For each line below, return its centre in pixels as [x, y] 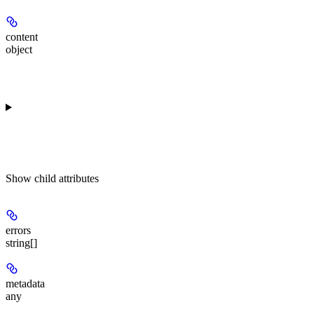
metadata [25, 283]
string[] [21, 243]
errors [18, 230]
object [19, 49]
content [22, 36]
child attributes [67, 178]
